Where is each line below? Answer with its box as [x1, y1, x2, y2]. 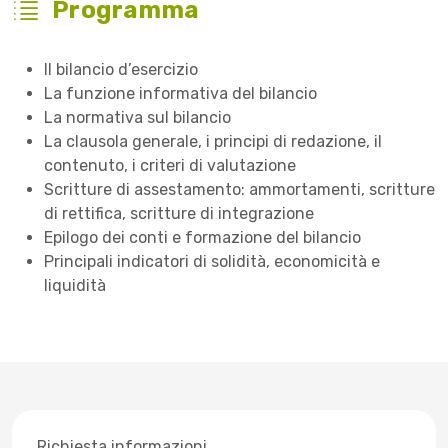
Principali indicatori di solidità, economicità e [44, 252, 380, 271]
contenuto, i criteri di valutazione [44, 156, 296, 175]
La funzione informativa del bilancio [44, 84, 317, 103]
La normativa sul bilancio [44, 108, 231, 127]
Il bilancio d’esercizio [44, 60, 198, 79]
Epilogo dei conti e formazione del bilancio [44, 228, 361, 247]
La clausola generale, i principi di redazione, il [44, 132, 382, 151]
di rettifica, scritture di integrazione [44, 204, 314, 223]
